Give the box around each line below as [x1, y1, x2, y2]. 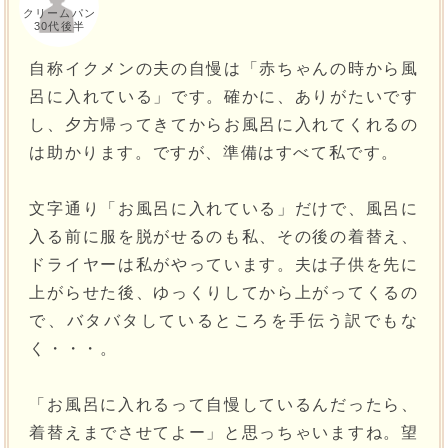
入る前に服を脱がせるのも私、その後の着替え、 [29, 228, 419, 246]
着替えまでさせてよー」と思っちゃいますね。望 [29, 424, 419, 442]
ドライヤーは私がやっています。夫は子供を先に [29, 256, 419, 274]
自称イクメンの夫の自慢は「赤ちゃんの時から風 [29, 60, 419, 78]
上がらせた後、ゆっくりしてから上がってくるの [29, 284, 419, 302]
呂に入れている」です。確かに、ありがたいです [29, 88, 419, 106]
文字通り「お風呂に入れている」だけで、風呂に [29, 200, 419, 218]
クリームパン [23, 7, 96, 20]
